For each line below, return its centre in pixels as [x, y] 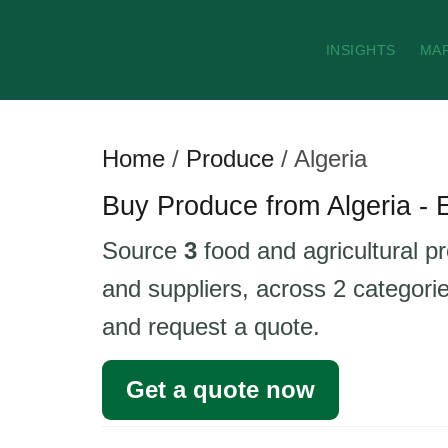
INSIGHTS [360, 50]
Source [143, 250]
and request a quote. [211, 326]
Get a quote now [220, 389]
